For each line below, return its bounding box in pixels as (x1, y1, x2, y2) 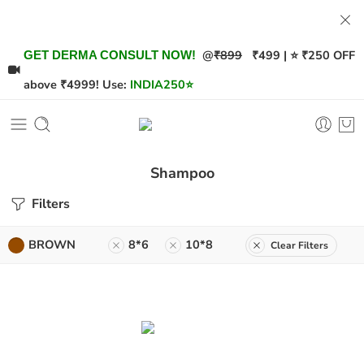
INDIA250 (130, 76, 185, 93)
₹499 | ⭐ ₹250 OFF (242, 47, 355, 63)
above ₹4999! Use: (24, 76, 127, 93)
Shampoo (149, 163, 214, 183)
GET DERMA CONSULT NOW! (24, 49, 196, 62)
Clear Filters (271, 238, 328, 252)
